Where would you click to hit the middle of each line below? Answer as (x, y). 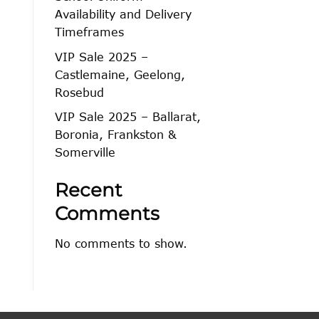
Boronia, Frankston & (116, 135)
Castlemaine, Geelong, (120, 74)
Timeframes (89, 32)
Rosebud (79, 92)
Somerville (85, 152)
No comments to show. (121, 244)
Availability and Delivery (123, 14)
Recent (89, 190)
